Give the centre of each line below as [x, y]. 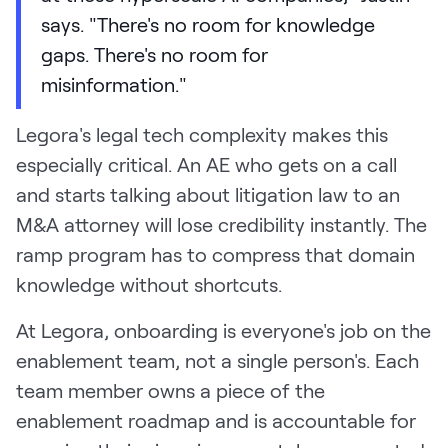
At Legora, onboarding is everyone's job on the [223, 330]
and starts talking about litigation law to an [208, 194]
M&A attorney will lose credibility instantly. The [221, 224]
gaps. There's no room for [154, 54]
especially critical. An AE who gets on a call [206, 164]
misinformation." [114, 84]
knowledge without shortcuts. [149, 284]
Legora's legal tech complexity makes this [202, 134]
